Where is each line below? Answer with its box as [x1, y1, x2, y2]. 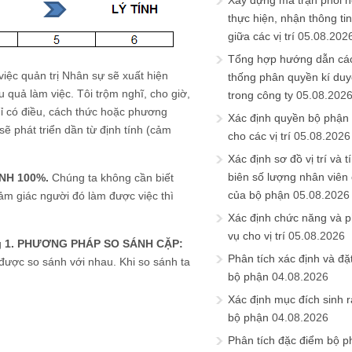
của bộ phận [228, 189, 290, 201]
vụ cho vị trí [228, 229, 285, 242]
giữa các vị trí [228, 30, 295, 42]
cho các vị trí [228, 130, 291, 142]
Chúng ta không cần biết [49, 170, 174, 184]
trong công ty [228, 89, 293, 101]
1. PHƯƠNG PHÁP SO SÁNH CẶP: [2, 236, 183, 250]
